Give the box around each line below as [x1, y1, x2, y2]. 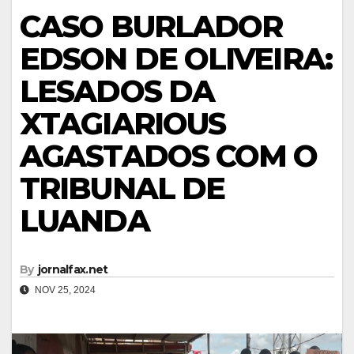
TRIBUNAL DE [20, 170, 225, 208]
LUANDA [20, 202, 149, 240]
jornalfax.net [37, 262, 108, 277]
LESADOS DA [20, 73, 215, 111]
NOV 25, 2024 [32, 284, 96, 296]
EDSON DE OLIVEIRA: [20, 40, 332, 78]
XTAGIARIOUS [20, 105, 226, 143]
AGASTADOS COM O [20, 137, 318, 175]
